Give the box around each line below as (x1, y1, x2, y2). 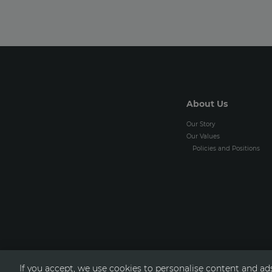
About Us (186, 98, 228, 109)
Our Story (186, 120, 215, 128)
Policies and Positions (192, 144, 260, 152)
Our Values (186, 132, 220, 140)
